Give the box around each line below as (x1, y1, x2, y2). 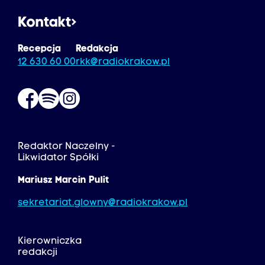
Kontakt (18, 16, 72, 31)
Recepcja (18, 44, 61, 54)
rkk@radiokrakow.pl (76, 57, 170, 67)
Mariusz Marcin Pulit (18, 176, 109, 186)
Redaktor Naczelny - (18, 142, 115, 152)
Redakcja (76, 44, 118, 54)
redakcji (18, 248, 57, 258)
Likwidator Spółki (18, 153, 99, 163)
